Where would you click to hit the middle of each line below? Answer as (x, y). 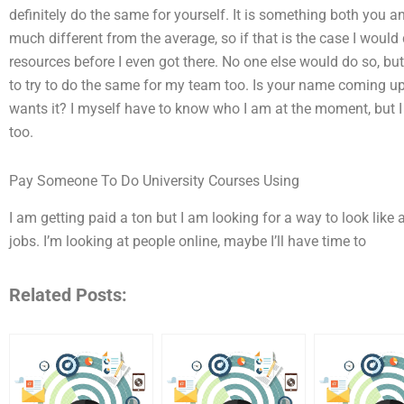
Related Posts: (68, 295)
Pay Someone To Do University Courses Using (154, 181)
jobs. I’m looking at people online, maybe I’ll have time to (188, 242)
